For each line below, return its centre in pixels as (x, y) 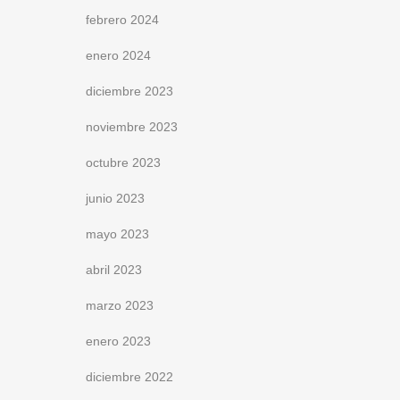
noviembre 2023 (132, 127)
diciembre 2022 (129, 377)
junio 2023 (115, 198)
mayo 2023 (117, 234)
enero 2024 (118, 55)
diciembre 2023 (129, 91)
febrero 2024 (122, 20)
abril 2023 (114, 270)
